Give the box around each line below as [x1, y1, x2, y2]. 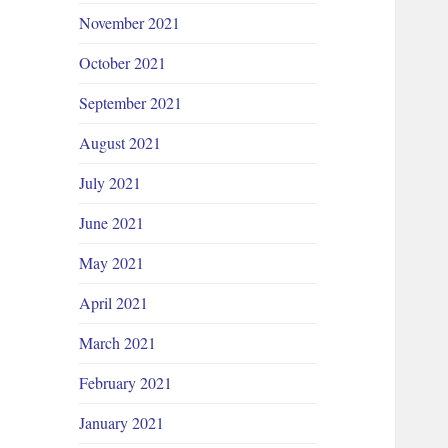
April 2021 [79, 292, 149, 314]
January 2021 [79, 412, 165, 434]
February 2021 [79, 372, 173, 394]
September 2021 [79, 92, 183, 114]
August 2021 [79, 132, 162, 154]
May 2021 [79, 252, 145, 274]
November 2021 [79, 12, 181, 34]
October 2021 [79, 52, 167, 74]
